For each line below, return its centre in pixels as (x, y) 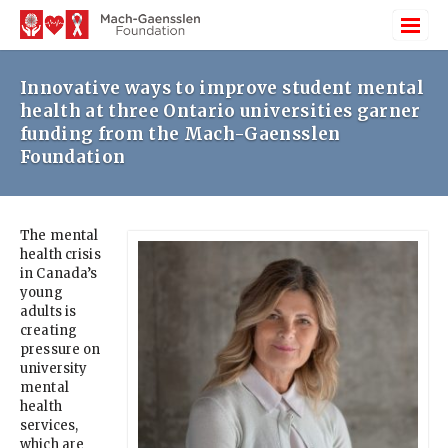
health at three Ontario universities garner (220, 111)
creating (49, 330)
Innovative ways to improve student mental (222, 88)
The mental (59, 235)
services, (49, 425)
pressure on (60, 349)
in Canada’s (59, 273)
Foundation (73, 157)
